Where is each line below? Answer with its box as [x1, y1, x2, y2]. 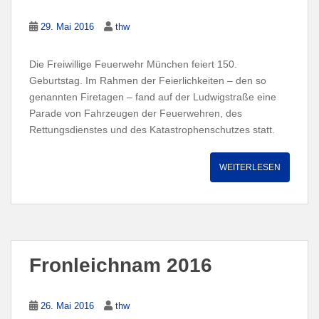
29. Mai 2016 [41, 21, 94, 32]
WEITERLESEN [219, 162, 281, 172]
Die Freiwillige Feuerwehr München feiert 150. [29, 58, 237, 70]
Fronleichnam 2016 [29, 253, 212, 276]
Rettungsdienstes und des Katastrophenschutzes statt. [29, 123, 275, 135]
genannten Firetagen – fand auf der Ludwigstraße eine [29, 90, 276, 103]
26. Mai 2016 [41, 300, 94, 311]
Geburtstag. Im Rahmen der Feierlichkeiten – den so [29, 74, 266, 86]
